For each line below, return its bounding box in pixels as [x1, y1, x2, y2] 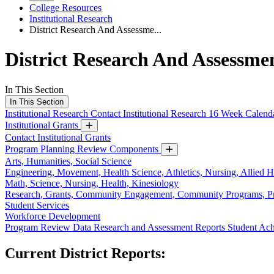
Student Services [5, 199, 69, 210]
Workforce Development [5, 210, 100, 221]
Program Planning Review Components [5, 143, 161, 154]
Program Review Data [5, 221, 94, 232]
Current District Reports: [5, 245, 169, 261]
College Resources [29, 2, 102, 13]
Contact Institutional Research [91, 108, 209, 119]
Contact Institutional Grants [5, 131, 111, 143]
